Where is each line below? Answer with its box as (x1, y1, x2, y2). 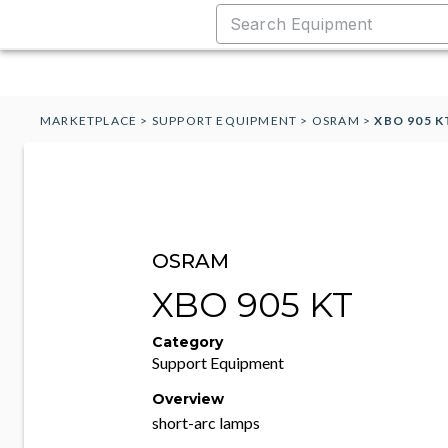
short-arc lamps (152, 413, 260, 432)
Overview (152, 390, 224, 408)
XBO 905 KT (152, 284, 353, 326)
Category (152, 333, 223, 351)
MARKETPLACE (40, 113, 138, 128)
